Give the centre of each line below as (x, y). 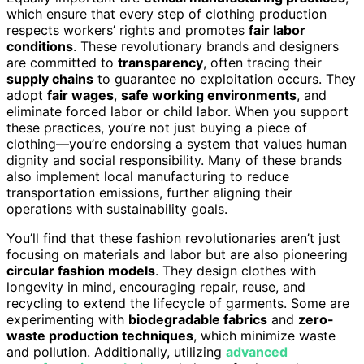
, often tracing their (262, 62)
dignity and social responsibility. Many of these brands (174, 160)
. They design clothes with (236, 270)
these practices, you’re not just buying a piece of (157, 127)
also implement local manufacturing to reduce (148, 176)
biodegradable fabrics (198, 319)
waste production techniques (100, 335)
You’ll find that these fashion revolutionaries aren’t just (173, 238)
